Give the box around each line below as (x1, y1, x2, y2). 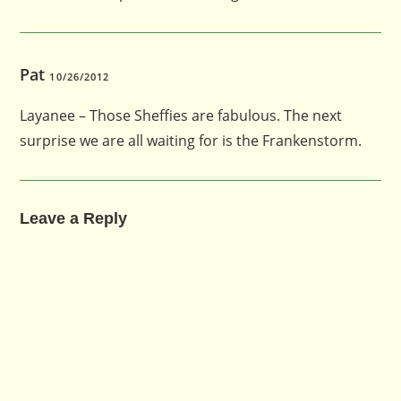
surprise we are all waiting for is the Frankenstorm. (20, 130, 363, 150)
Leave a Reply (20, 209, 128, 227)
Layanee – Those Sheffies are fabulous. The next (20, 105, 343, 125)
